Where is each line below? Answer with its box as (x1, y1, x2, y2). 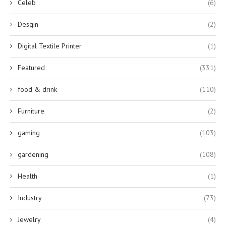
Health (18, 171, 37, 181)
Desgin (18, 19, 38, 29)
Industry (18, 193, 42, 202)
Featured (18, 63, 45, 72)
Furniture (18, 106, 44, 116)
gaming (18, 128, 40, 137)
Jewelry (18, 214, 41, 224)
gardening (18, 149, 48, 159)
